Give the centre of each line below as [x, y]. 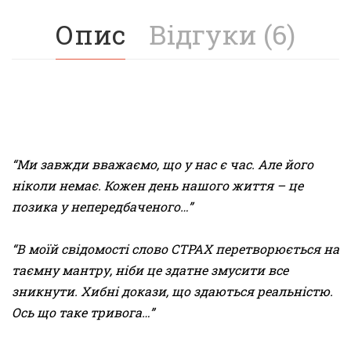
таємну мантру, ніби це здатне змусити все [150, 270]
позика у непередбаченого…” [102, 206]
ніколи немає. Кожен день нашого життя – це [157, 185]
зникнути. [46, 291]
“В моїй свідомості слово [91, 248]
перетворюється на [276, 248]
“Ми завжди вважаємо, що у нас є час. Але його [163, 164]
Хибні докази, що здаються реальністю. [207, 291]
